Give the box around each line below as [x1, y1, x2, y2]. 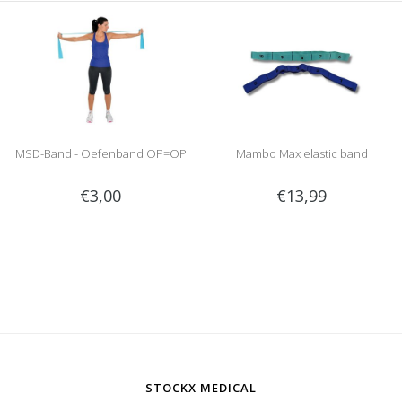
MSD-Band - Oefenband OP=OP [14, 144, 187, 162]
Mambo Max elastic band [235, 144, 368, 162]
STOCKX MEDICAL [145, 379, 257, 396]
